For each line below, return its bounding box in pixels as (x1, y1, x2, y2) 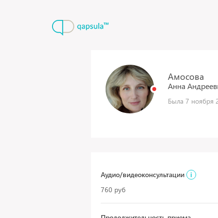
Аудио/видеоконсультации (101, 170, 186, 179)
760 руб (101, 185, 126, 194)
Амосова (168, 70, 204, 82)
